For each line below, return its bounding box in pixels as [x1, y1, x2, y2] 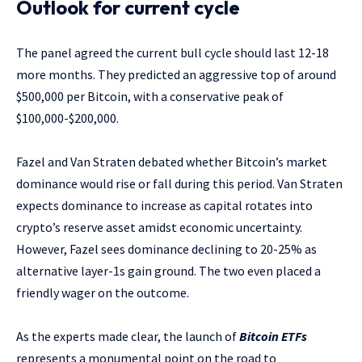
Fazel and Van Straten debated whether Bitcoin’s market [16, 153, 327, 170]
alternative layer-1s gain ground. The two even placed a [16, 262, 321, 279]
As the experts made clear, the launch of [16, 327, 239, 344]
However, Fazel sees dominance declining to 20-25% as [16, 240, 317, 257]
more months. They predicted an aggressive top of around [16, 65, 336, 82]
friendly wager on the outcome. [16, 284, 189, 301]
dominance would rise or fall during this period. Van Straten [16, 175, 343, 192]
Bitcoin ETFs [239, 327, 307, 344]
